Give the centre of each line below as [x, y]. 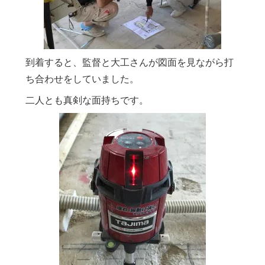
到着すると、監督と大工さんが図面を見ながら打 [129, 62]
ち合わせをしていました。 [82, 79]
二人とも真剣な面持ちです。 [87, 100]
